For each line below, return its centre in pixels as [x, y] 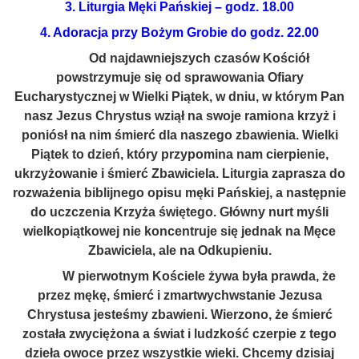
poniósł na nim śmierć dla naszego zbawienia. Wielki [179, 135]
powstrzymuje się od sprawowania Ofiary [179, 77]
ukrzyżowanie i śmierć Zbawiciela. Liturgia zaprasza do [179, 173]
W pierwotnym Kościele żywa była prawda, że [179, 276]
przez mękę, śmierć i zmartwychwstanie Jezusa [179, 295]
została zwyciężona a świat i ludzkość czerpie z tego [179, 334]
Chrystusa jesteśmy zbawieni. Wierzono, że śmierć [179, 315]
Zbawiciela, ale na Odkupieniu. [179, 250]
